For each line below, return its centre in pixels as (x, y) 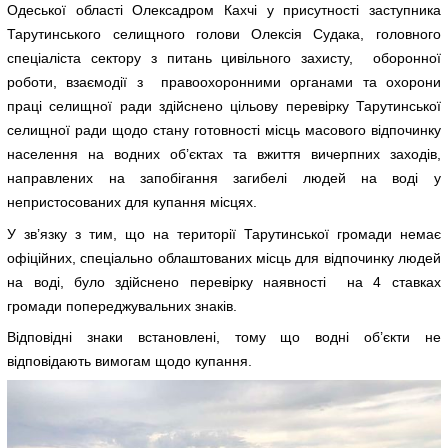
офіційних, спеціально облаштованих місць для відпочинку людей (224, 257)
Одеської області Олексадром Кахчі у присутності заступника (224, 10)
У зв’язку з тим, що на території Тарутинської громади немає (224, 233)
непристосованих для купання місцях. (132, 202)
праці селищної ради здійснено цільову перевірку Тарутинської (224, 106)
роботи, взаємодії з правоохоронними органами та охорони (224, 82)
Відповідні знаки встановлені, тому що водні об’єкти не (224, 336)
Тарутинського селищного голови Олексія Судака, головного (224, 34)
